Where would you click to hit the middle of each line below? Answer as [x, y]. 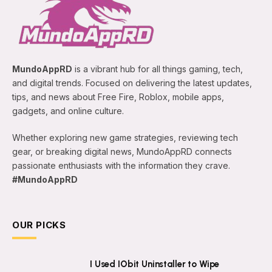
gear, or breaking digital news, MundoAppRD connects [122, 152]
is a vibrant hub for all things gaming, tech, [158, 69]
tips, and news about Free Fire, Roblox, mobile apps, [118, 97]
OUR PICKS [39, 225]
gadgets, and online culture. [68, 111]
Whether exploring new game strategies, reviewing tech [125, 138]
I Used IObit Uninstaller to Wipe [155, 264]
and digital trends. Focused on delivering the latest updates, [132, 83]
